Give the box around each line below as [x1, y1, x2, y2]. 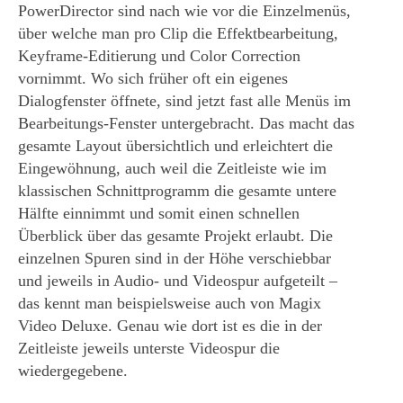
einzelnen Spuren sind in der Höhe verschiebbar [18, 249, 331, 268]
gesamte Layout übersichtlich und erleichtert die [18, 137, 333, 156]
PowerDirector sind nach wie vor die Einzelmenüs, [18, 2, 351, 21]
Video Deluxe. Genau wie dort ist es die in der [18, 317, 322, 336]
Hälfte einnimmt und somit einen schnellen [18, 204, 300, 223]
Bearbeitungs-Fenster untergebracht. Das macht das [18, 114, 354, 133]
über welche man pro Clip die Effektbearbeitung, [18, 24, 338, 43]
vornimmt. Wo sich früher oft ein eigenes [18, 69, 288, 88]
